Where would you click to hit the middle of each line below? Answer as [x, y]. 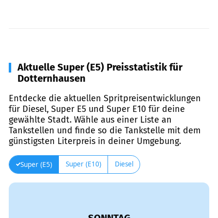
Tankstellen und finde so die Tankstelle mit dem [105, 130]
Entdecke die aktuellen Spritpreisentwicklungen [105, 98]
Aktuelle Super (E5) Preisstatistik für [100, 67]
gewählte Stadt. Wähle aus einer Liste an [90, 119]
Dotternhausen [52, 78]
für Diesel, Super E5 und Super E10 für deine [97, 109]
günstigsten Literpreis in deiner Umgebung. [95, 141]
